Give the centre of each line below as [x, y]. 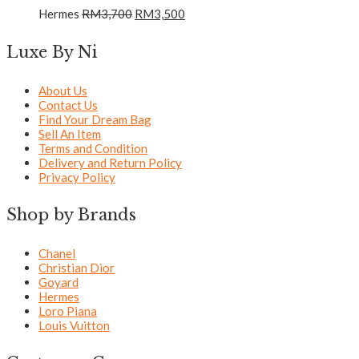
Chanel [57, 253]
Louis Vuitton [74, 325]
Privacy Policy [77, 177]
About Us [63, 90]
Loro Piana [68, 311]
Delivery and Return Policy [110, 162]
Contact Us [68, 105]
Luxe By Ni [52, 52]
